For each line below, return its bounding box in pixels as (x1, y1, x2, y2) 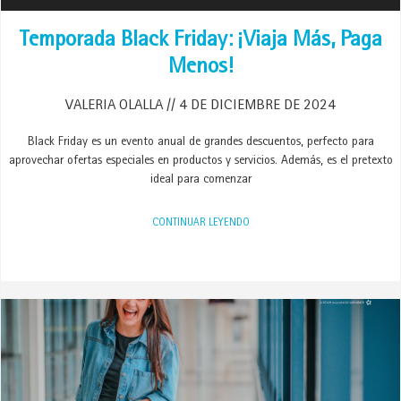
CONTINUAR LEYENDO (151, 218, 250, 229)
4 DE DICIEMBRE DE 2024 (175, 98, 336, 114)
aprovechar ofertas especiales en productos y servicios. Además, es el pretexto (8, 155, 393, 167)
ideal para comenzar (149, 174, 252, 186)
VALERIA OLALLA (65, 98, 166, 114)
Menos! (168, 57, 233, 80)
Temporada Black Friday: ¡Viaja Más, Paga (19, 30, 382, 53)
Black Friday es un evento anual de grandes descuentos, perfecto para (27, 136, 374, 149)
